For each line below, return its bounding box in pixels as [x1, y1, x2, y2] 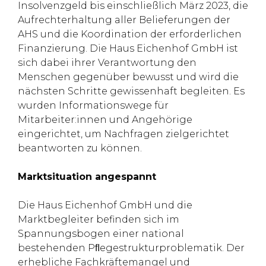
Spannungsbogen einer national [18, 228, 184, 239]
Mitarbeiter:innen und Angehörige [18, 114, 192, 125]
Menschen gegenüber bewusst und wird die [18, 71, 239, 83]
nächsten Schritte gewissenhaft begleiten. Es [18, 85, 245, 97]
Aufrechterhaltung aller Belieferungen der [18, 14, 230, 26]
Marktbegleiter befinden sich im [18, 214, 179, 225]
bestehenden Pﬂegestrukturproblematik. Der [18, 242, 245, 254]
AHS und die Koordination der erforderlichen [18, 28, 242, 40]
